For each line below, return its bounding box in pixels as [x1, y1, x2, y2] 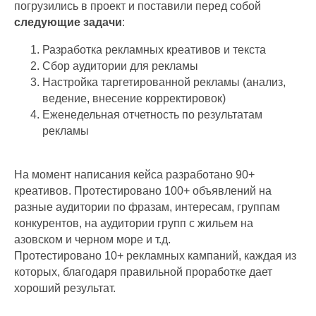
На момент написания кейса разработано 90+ [14, 168, 255, 181]
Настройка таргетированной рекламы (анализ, [42, 75, 286, 88]
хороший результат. [14, 281, 116, 294]
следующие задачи [14, 16, 122, 28]
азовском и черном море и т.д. [14, 233, 171, 245]
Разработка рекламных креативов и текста [42, 43, 266, 56]
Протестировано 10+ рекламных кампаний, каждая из [14, 249, 296, 262]
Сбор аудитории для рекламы [42, 59, 198, 72]
